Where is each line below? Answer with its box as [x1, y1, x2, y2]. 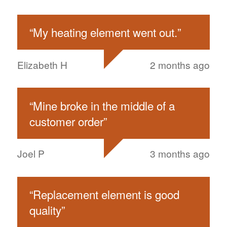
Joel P [17, 146, 45, 161]
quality [29, 202, 61, 218]
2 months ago [150, 57, 210, 71]
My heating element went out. [32, 23, 177, 40]
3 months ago [150, 146, 210, 161]
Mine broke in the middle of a [32, 97, 175, 113]
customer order [29, 112, 103, 129]
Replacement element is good [32, 186, 179, 203]
